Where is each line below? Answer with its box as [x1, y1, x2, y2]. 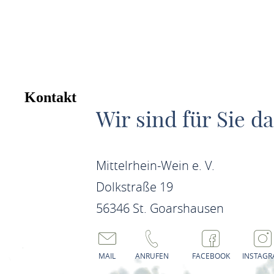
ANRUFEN [135, 250, 169, 261]
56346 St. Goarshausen [95, 199, 224, 217]
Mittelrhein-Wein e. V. [95, 157, 215, 174]
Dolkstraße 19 [95, 178, 173, 195]
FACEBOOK [191, 250, 230, 261]
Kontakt [24, 89, 76, 105]
